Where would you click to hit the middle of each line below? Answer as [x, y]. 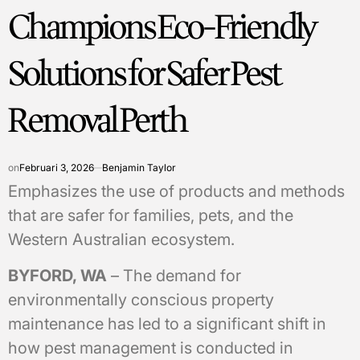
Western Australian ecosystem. [121, 239]
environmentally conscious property [141, 299]
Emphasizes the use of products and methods [176, 191]
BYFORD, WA [57, 275]
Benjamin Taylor [139, 167]
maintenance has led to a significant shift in [167, 323]
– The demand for [174, 275]
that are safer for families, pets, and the [151, 215]
